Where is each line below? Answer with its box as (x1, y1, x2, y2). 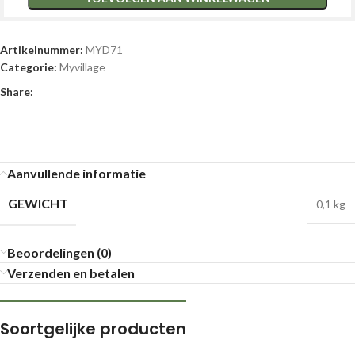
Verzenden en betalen (7, 265, 135, 281)
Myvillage (59, 59, 105, 74)
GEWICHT (8, 195, 68, 211)
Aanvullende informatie (7, 165, 146, 181)
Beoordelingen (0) (7, 244, 112, 260)
